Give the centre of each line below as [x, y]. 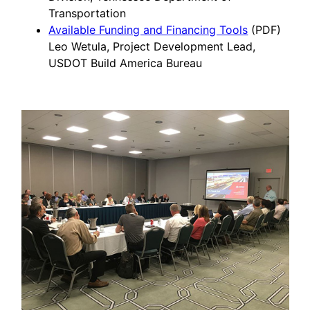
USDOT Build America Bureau [126, 63]
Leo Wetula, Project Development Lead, [152, 46]
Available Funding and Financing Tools [148, 29]
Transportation [88, 13]
